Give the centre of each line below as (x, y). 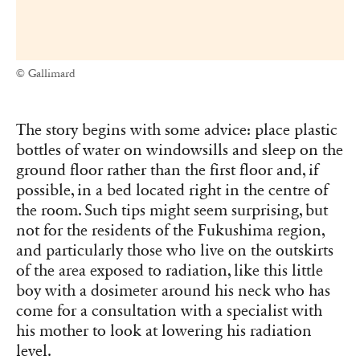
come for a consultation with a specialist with (169, 311)
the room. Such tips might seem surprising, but (172, 211)
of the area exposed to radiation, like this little (170, 271)
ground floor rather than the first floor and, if (167, 171)
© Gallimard (46, 74)
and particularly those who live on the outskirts (175, 251)
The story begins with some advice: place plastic (177, 131)
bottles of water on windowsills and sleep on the (180, 151)
